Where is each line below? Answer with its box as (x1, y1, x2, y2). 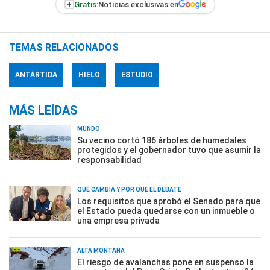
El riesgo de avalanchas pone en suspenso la (77, 257, 254, 267)
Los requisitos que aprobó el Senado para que (77, 196, 260, 206)
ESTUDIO (121, 71, 153, 79)
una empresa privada (77, 216, 160, 225)
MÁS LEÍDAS (9, 103, 78, 118)
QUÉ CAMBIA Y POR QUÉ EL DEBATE (77, 186, 181, 193)
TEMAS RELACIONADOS (9, 42, 119, 53)
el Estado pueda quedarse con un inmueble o (77, 206, 255, 216)
